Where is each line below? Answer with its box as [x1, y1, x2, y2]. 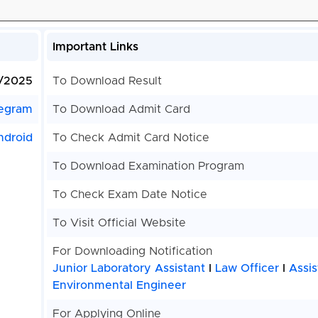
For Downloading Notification [52, 246, 212, 258]
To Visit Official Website [52, 217, 186, 229]
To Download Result [52, 75, 162, 87]
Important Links [52, 41, 138, 53]
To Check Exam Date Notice [52, 189, 207, 201]
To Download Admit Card [52, 104, 190, 116]
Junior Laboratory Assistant [52, 263, 205, 275]
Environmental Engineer [52, 280, 186, 292]
